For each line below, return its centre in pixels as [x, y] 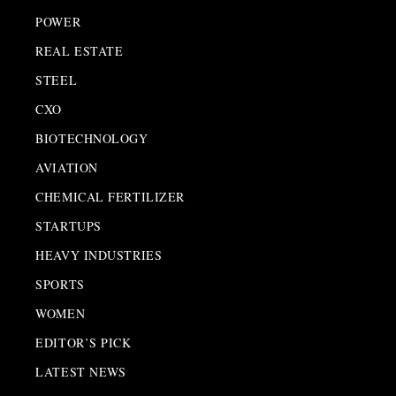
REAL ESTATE [80, 51]
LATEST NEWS [81, 372]
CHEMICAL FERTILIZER [110, 197]
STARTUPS [69, 226]
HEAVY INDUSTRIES [99, 255]
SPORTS [60, 284]
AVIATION [67, 168]
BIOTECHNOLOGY [92, 138]
